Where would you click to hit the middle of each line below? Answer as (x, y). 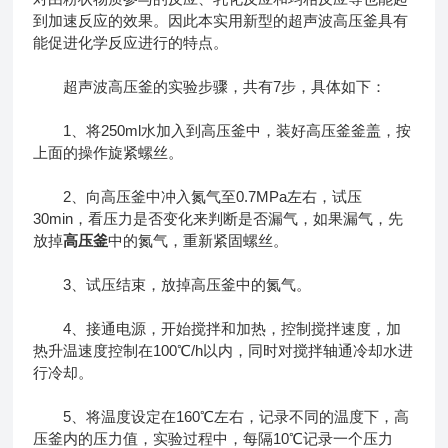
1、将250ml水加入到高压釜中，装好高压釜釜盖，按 (222, 130)
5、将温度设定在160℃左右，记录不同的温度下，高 (221, 416)
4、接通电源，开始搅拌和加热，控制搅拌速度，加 (217, 328)
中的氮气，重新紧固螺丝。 (198, 240)
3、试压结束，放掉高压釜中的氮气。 (172, 284)
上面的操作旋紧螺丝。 (108, 152)
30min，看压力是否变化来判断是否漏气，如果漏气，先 (218, 218)
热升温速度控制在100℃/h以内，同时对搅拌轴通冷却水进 (223, 350)
